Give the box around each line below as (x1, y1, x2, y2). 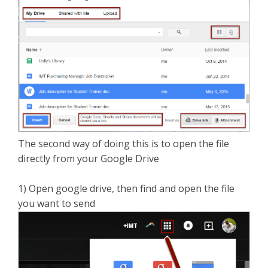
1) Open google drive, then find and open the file (18, 181, 234, 195)
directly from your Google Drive (18, 151, 159, 165)
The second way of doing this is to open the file (18, 136, 229, 150)
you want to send (18, 196, 95, 210)
